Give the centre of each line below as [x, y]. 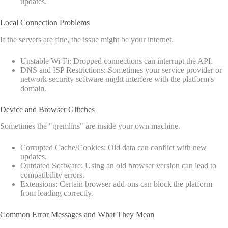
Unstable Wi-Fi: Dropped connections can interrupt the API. [117, 61]
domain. [33, 88]
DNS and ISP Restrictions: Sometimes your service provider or [121, 70]
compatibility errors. [52, 175]
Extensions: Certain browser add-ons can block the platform [116, 184]
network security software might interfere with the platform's [117, 79]
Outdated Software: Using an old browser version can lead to [118, 166]
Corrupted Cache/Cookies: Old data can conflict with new [113, 148]
